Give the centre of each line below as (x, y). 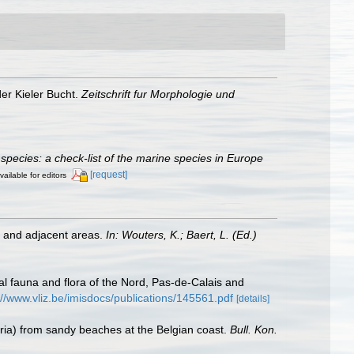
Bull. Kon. (254, 329)
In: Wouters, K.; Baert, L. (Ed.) (181, 234)
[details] (253, 298)
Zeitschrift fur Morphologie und (158, 94)
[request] (109, 174)
